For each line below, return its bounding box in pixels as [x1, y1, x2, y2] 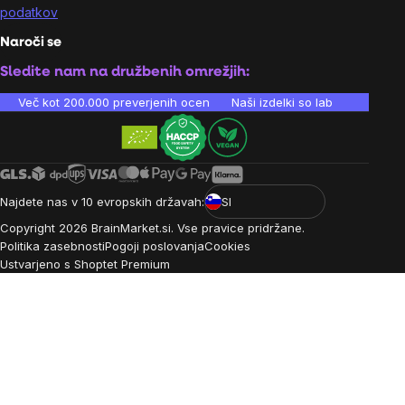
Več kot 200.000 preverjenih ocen [18, 95, 210, 109]
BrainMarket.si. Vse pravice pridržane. [88, 221, 305, 236]
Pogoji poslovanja [105, 239, 204, 254]
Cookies [204, 239, 250, 254]
